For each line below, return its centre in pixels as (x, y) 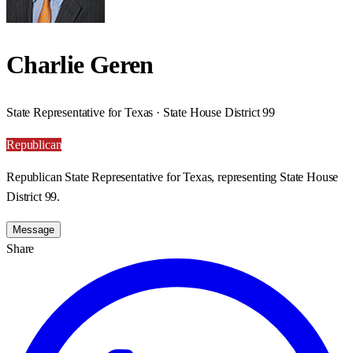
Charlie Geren (80, 65)
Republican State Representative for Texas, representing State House (173, 176)
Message (33, 229)
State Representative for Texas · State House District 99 (141, 112)
